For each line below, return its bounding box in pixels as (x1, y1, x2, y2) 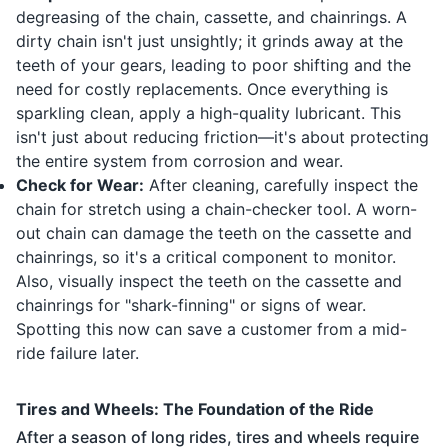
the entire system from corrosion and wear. (16, 151, 343, 172)
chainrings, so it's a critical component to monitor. (16, 247, 396, 268)
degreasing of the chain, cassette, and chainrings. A (16, 7, 407, 28)
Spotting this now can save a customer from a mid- (16, 319, 407, 340)
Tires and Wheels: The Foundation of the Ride (16, 399, 374, 420)
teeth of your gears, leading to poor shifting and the (16, 55, 411, 76)
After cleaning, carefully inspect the (144, 175, 418, 196)
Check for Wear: (16, 175, 144, 196)
